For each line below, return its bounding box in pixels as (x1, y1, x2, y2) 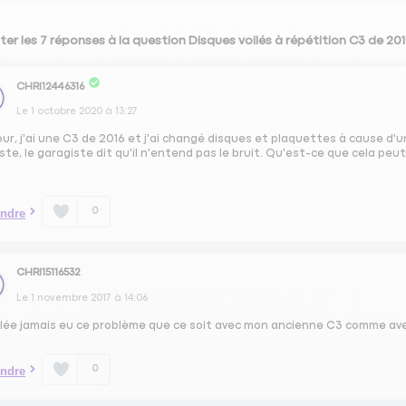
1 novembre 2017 (31, 292, 112, 303)
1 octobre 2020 (31, 106, 103, 117)
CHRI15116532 (16, 266, 82, 278)
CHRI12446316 (16, 81, 85, 92)
